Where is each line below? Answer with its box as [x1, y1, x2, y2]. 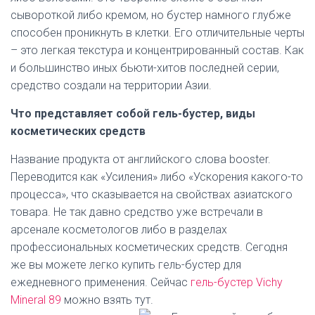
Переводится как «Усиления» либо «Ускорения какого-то [11, 170, 303, 184]
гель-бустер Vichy [191, 276, 283, 289]
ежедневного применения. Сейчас [11, 276, 191, 289]
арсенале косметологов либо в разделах [11, 223, 227, 236]
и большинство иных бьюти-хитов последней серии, [11, 61, 279, 75]
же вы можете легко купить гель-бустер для [11, 258, 241, 271]
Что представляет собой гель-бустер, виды [11, 107, 255, 120]
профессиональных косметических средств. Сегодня [11, 240, 288, 254]
